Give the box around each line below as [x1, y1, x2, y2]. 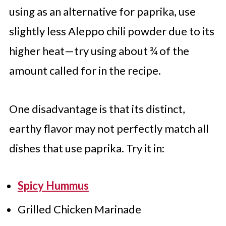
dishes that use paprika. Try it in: [9, 141, 164, 155]
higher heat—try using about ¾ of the [9, 44, 189, 58]
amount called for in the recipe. [9, 64, 161, 77]
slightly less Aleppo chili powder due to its [9, 24, 214, 38]
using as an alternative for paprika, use [9, 5, 196, 18]
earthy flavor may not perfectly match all [9, 122, 209, 135]
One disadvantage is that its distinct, [9, 102, 185, 116]
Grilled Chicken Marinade [17, 202, 141, 216]
